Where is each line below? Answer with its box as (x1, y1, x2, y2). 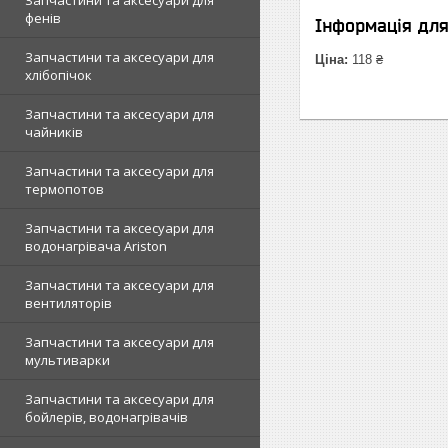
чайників (25, 123, 83, 141)
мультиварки (25, 351, 110, 369)
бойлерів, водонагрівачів (25, 408, 188, 426)
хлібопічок (25, 66, 92, 84)
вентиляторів (25, 294, 112, 312)
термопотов (25, 180, 104, 198)
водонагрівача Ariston (25, 237, 167, 255)
